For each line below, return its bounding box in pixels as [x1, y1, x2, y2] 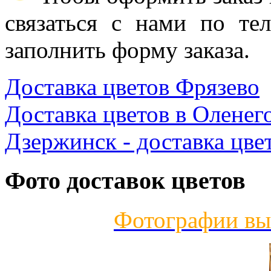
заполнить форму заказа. [5, 37, 250, 64]
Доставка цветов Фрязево [5, 74, 260, 100]
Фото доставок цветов [5, 167, 246, 195]
